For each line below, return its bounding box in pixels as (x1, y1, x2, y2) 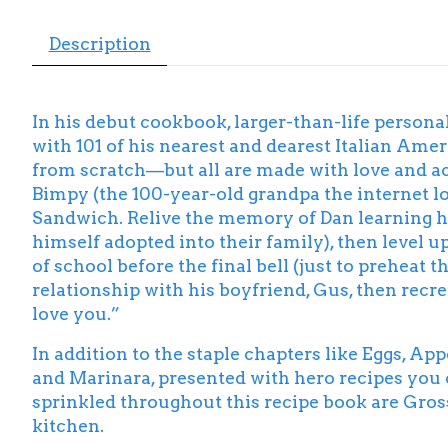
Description (48, 32, 151, 54)
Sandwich (32, 206, 119, 228)
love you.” (32, 302, 120, 324)
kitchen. (32, 415, 104, 437)
